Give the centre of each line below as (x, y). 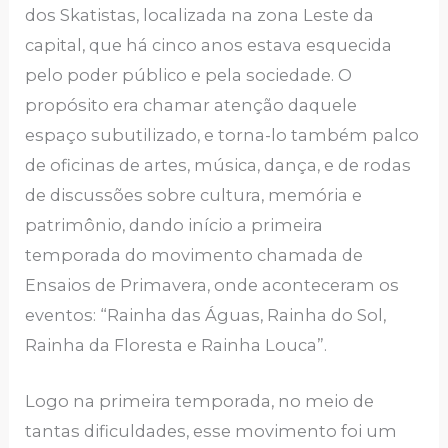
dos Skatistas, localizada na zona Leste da (200, 14)
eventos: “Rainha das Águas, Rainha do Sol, (206, 314)
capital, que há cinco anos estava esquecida (209, 44)
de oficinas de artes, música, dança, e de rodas (218, 164)
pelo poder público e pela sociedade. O (189, 74)
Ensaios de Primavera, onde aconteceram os (212, 284)
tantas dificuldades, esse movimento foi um (211, 430)
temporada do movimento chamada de (194, 254)
